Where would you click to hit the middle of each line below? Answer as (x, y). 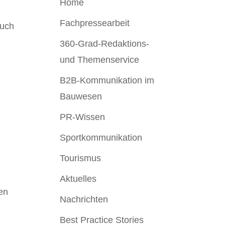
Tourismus (81, 158)
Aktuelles (78, 179)
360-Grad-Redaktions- (105, 44)
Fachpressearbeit (95, 23)
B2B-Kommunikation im (107, 80)
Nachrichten (84, 199)
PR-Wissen (83, 117)
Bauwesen (81, 96)
